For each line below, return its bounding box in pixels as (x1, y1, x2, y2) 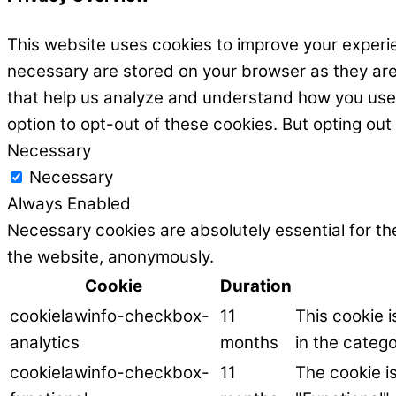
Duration (220, 275, 292, 296)
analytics (10, 331, 80, 353)
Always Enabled (7, 193, 131, 214)
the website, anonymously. (7, 246, 214, 267)
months (220, 331, 278, 353)
